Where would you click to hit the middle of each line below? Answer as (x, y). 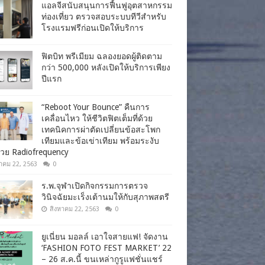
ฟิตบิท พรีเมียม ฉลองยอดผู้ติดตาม (102, 56)
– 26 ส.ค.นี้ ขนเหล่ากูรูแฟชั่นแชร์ (102, 259)
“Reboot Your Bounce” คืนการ (96, 107)
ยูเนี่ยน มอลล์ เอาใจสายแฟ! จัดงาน (105, 236)
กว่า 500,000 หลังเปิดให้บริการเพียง (106, 67)
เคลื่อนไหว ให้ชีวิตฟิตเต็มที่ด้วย (97, 118)
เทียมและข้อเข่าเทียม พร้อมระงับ (100, 140)
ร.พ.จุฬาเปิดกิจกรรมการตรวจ (95, 185)
